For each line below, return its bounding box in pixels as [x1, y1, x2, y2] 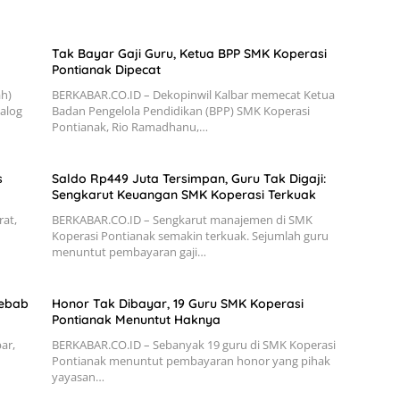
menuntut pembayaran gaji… [51, 244, 206, 261]
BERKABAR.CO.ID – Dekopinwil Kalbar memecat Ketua [51, 87, 335, 104]
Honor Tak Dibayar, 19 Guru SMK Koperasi [51, 296, 304, 312]
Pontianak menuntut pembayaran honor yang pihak [51, 353, 330, 370]
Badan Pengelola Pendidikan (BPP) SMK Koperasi [51, 103, 310, 120]
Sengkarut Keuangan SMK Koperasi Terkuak [51, 187, 316, 204]
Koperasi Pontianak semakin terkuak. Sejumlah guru [51, 228, 329, 245]
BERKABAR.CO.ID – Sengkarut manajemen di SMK [51, 212, 312, 229]
